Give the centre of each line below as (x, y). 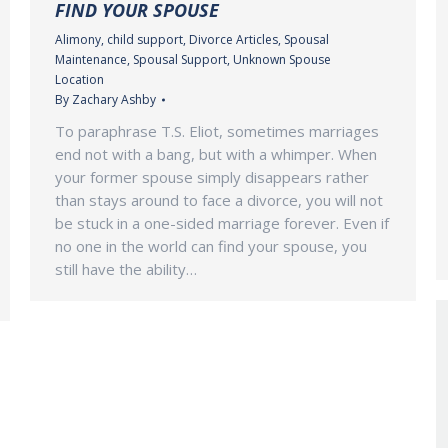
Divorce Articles (233, 39)
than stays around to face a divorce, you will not (219, 199)
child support (145, 39)
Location (79, 79)
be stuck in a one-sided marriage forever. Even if (222, 222)
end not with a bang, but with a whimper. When (216, 153)
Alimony (78, 39)
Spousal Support (180, 59)
